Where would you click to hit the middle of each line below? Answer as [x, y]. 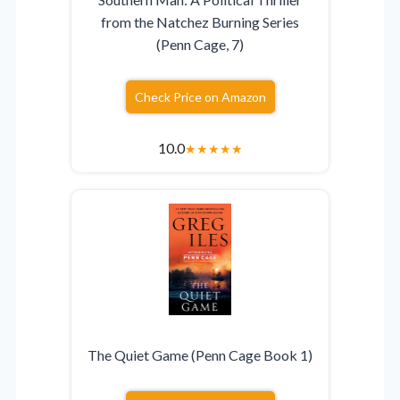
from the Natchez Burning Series [200, 22]
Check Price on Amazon [200, 97]
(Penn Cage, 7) [200, 45]
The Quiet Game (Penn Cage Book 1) [200, 355]
